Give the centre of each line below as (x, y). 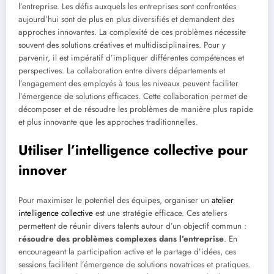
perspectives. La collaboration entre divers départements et (122, 70)
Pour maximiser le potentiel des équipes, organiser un (115, 201)
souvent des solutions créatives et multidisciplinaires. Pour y (122, 45)
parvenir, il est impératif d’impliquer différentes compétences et (131, 57)
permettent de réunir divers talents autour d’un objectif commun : (132, 226)
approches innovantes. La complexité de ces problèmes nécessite (132, 32)
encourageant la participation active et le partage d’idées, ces (127, 252)
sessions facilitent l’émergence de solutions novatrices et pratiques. (135, 265)
